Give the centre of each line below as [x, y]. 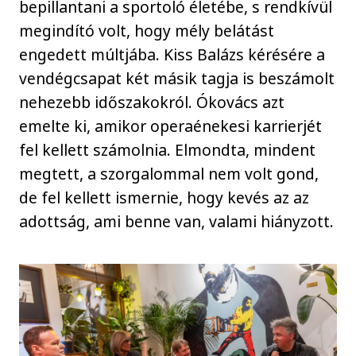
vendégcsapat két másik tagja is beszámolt [177, 78]
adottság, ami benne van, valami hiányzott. [177, 221]
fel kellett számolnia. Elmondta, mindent [168, 149]
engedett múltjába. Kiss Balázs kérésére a [172, 54]
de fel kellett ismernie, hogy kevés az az [164, 197]
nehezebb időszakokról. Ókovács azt [152, 102]
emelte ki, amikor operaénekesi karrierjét [171, 126]
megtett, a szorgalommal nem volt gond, [169, 173]
